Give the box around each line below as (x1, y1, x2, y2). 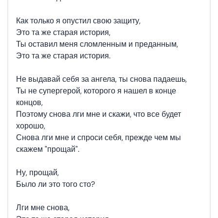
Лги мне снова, (16, 202, 70, 213)
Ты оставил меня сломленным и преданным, (16, 39, 178, 49)
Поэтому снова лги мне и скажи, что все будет (16, 109, 181, 119)
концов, (16, 97, 43, 108)
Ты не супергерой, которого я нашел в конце (16, 86, 176, 96)
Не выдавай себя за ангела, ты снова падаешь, (16, 74, 187, 84)
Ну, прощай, (16, 167, 59, 178)
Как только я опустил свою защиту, (16, 16, 141, 26)
